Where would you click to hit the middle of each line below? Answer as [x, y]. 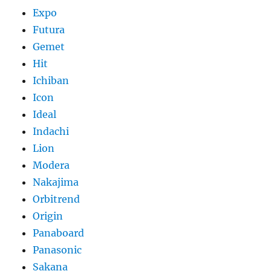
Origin [48, 216]
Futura [49, 30]
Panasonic [57, 250]
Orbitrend [57, 199]
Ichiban [51, 81]
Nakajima [56, 182]
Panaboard [59, 233]
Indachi [51, 132]
